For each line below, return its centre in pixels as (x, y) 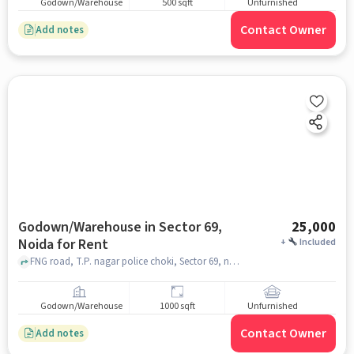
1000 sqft (177, 307)
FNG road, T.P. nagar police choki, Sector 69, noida (234, 261)
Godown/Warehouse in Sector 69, (120, 227)
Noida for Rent (63, 245)
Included (318, 242)
